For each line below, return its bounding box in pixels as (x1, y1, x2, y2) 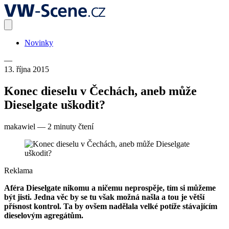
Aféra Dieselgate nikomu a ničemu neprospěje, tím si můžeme (4, 183, 216, 192)
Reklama (4, 166, 33, 175)
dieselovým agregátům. (4, 211, 83, 220)
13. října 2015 (4, 65, 49, 74)
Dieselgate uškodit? (4, 98, 105, 111)
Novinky (25, 38, 53, 47)
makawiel (4, 122, 35, 131)
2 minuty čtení (48, 122, 94, 131)
